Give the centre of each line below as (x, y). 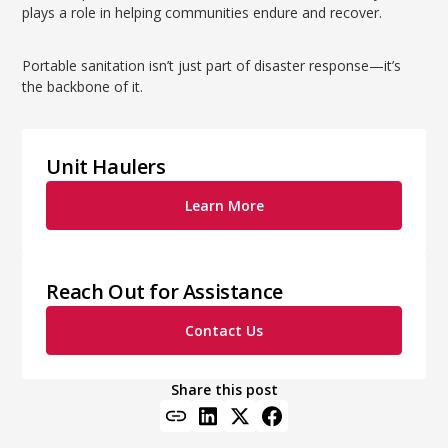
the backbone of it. (83, 86)
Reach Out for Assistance (164, 291)
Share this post (224, 389)
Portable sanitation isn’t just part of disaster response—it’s (212, 65)
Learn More (224, 205)
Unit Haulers (106, 166)
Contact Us (224, 330)
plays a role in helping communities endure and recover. (202, 12)
